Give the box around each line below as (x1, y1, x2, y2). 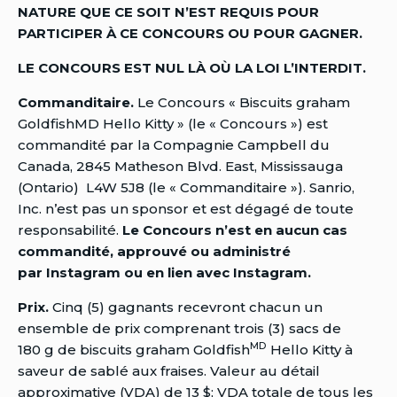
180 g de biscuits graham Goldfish (18, 340, 250, 358)
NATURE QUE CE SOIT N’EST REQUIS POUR (18, 3, 319, 20)
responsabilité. (18, 221, 119, 238)
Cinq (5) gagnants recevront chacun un (52, 298, 323, 315)
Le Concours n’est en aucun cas (119, 221, 347, 238)
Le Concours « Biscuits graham (137, 93, 350, 111)
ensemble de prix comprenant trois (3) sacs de (18, 319, 341, 337)
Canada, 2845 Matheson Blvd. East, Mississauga (18, 157, 343, 175)
